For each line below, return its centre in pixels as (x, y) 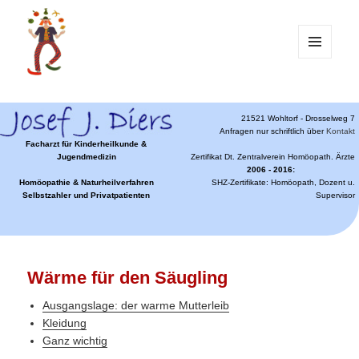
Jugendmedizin (86, 156)
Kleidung (65, 323)
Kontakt (341, 131)
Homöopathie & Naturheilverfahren (86, 182)
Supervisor (336, 195)
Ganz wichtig (75, 340)
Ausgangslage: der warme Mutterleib (136, 305)
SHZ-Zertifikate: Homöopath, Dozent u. (284, 182)
